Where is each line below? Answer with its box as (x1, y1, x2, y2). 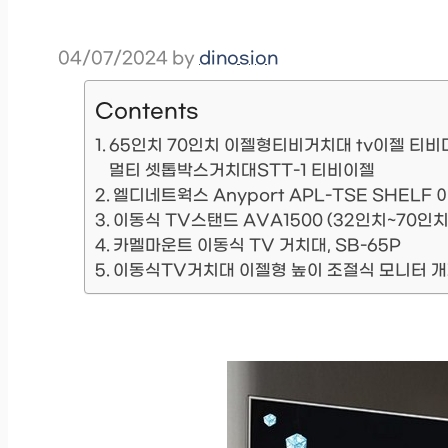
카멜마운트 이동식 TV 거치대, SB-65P (113, 236, 402, 256)
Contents (94, 99, 199, 124)
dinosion (199, 49, 278, 70)
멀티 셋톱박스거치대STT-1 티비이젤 (109, 161, 376, 181)
